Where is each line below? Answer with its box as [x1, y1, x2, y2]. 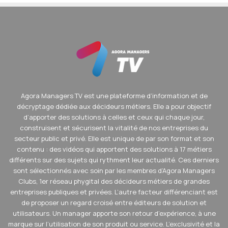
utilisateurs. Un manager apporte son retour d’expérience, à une [12, 209, 216, 218]
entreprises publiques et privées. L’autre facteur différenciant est [10, 187, 218, 197]
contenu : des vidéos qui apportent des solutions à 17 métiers [16, 145, 212, 154]
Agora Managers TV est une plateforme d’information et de [20, 91, 208, 101]
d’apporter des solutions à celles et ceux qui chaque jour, [23, 112, 205, 122]
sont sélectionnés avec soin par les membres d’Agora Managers [13, 166, 215, 176]
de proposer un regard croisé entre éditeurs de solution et [21, 198, 207, 208]
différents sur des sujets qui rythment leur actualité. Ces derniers [9, 155, 219, 165]
